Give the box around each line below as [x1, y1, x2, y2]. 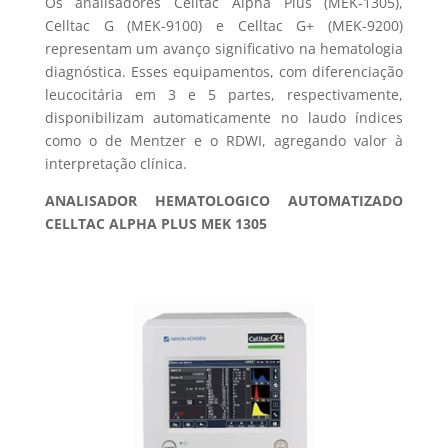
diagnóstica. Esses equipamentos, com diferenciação [44, 61, 404, 81]
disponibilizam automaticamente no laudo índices [44, 107, 404, 127]
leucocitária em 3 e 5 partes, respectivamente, [44, 84, 404, 104]
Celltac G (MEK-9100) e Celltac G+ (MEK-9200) [44, 15, 404, 35]
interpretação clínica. [44, 153, 187, 173]
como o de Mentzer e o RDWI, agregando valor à [44, 130, 404, 150]
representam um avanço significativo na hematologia [44, 38, 404, 58]
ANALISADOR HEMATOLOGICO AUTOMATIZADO [44, 190, 404, 210]
